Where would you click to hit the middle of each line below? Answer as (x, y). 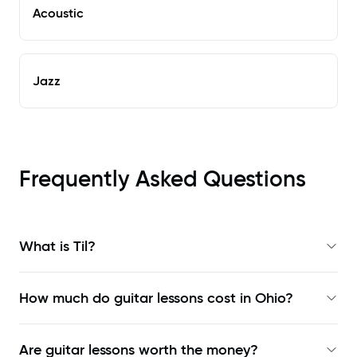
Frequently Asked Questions (163, 179)
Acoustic (58, 13)
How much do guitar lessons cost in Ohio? (156, 298)
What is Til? (57, 247)
